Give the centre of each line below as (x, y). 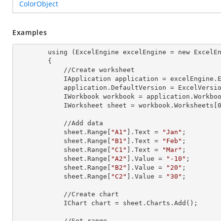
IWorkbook (83, 96)
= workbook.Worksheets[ (172, 105)
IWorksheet (85, 105)
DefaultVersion (139, 88)
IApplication (89, 79)
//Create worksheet (40, 70)
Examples (30, 32)
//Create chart (40, 194)
